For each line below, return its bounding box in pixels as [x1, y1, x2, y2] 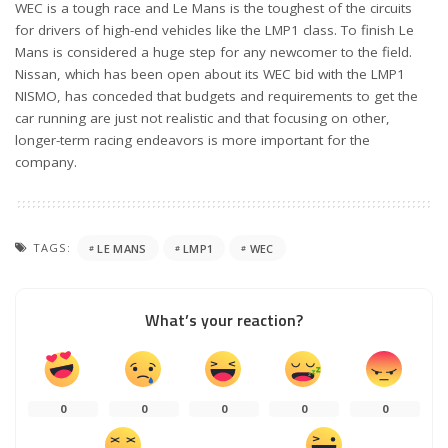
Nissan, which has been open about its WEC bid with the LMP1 [15, 65, 405, 83]
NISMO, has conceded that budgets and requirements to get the [15, 87, 418, 105]
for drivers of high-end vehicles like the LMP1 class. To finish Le [15, 21, 414, 39]
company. [15, 153, 77, 171]
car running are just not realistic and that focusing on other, [15, 109, 390, 127]
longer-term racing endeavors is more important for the [15, 131, 370, 149]
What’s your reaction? [145, 308, 303, 332]
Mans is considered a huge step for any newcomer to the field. [15, 43, 412, 61]
